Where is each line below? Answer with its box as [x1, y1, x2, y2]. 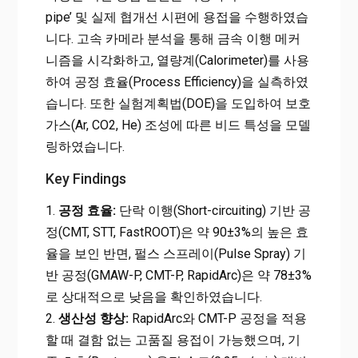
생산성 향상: [58, 310, 129, 326]
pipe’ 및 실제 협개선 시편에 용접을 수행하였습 [45, 9, 308, 25]
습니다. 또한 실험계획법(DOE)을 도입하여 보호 [45, 95, 311, 111]
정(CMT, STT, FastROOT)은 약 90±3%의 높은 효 [45, 224, 308, 240]
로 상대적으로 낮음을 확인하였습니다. [45, 288, 262, 304]
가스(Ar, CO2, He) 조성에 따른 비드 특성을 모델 [45, 117, 311, 133]
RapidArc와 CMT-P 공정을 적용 [128, 310, 307, 326]
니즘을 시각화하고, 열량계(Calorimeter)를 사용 [45, 52, 309, 68]
